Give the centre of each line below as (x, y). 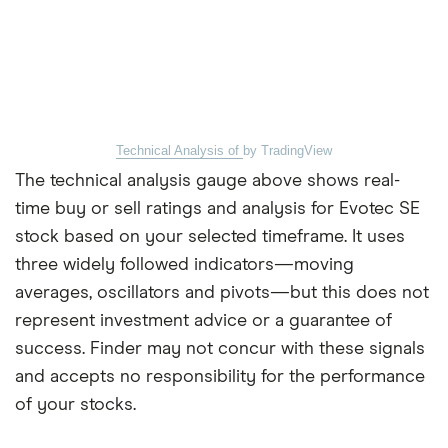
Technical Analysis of (179, 150)
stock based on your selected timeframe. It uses (210, 236)
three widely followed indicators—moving (184, 264)
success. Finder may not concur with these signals (220, 348)
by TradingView (287, 150)
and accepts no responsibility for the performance (220, 376)
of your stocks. (75, 404)
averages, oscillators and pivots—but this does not (222, 292)
